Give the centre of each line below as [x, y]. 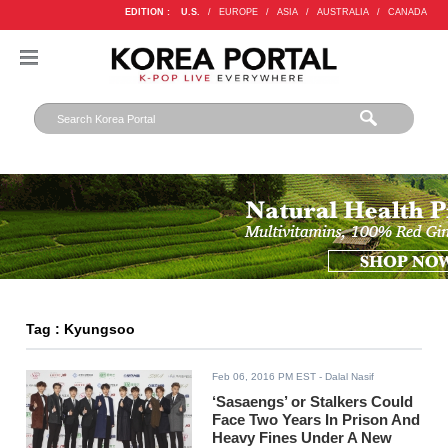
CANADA [407, 12]
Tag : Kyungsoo [81, 330]
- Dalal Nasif [345, 377]
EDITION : [147, 12]
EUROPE [238, 12]
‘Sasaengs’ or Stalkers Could [313, 402]
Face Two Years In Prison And [316, 420]
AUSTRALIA [342, 12]
